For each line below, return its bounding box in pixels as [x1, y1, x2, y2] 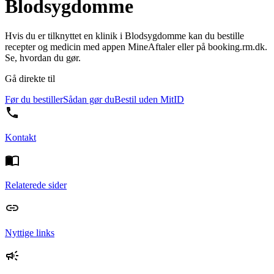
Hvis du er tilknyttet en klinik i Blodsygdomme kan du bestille [5, 31, 244, 42]
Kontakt [5, 132, 36, 143]
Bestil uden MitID [114, 94, 184, 105]
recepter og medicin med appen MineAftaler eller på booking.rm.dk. [5, 42, 267, 53]
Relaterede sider [5, 180, 67, 191]
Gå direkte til [5, 73, 55, 84]
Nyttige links [5, 228, 54, 239]
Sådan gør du [63, 94, 114, 105]
